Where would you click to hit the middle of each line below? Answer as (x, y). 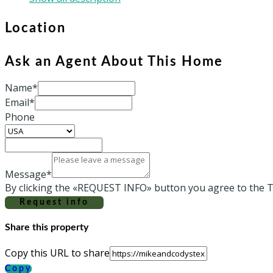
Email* (20, 102)
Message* (28, 174)
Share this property (47, 228)
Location (35, 28)
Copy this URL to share (57, 253)
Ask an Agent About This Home (114, 61)
